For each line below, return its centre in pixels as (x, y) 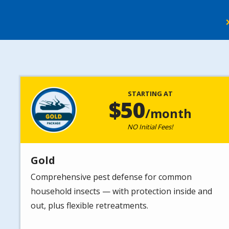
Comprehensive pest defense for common (111, 177)
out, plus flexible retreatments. (89, 206)
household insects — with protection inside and (121, 191)
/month (168, 113)
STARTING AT (150, 94)
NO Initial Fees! (150, 127)
